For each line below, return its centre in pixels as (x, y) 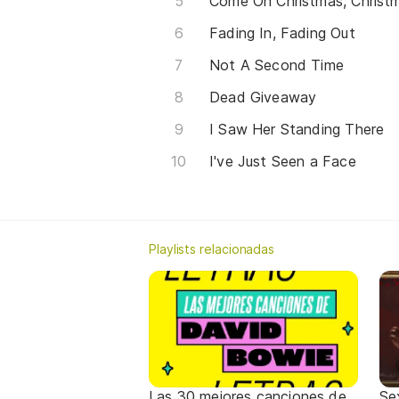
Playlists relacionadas (212, 248)
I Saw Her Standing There (297, 129)
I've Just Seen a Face (283, 161)
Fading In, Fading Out (282, 33)
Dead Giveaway (263, 97)
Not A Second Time (277, 65)
